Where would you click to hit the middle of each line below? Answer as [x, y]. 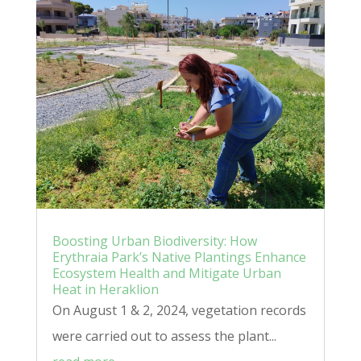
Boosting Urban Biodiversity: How [154, 241]
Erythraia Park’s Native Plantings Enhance [179, 257]
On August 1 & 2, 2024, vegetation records [179, 310]
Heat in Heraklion [105, 289]
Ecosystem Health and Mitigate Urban [166, 273]
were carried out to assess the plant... [164, 336]
